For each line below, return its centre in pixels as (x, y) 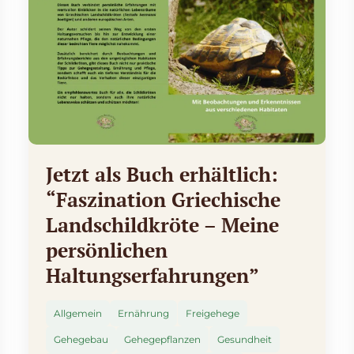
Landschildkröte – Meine (162, 225)
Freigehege (212, 314)
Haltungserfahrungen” (152, 276)
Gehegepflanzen (163, 340)
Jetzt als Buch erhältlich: (162, 175)
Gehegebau (81, 340)
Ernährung (144, 314)
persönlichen (106, 250)
